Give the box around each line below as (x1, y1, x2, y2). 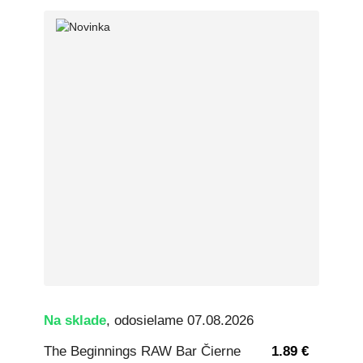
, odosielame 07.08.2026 (106, 312, 254, 328)
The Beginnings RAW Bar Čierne (44, 344, 241, 360)
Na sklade (44, 312, 106, 328)
